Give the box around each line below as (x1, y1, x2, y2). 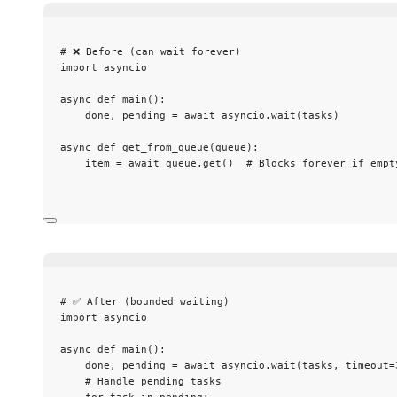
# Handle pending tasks (85, 374, 222, 387)
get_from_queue (122, 140, 209, 153)
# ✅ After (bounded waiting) (60, 294, 230, 307)
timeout (346, 358, 389, 371)
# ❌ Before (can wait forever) (60, 44, 241, 58)
